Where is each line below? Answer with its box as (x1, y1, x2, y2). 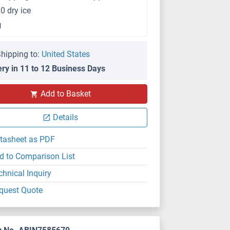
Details (53, 112, 79, 122)
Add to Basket (40, 89, 91, 99)
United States (42, 49, 90, 59)
